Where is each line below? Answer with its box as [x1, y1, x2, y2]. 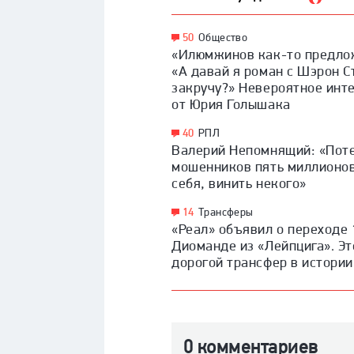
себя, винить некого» [171, 174, 307, 191]
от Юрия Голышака [171, 95, 291, 112]
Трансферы [198, 205, 254, 218]
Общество [198, 30, 248, 43]
